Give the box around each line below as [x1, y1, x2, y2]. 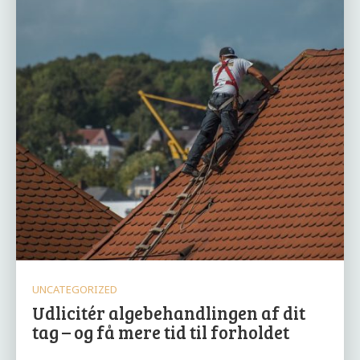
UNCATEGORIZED [32, 282, 117, 297]
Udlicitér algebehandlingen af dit [32, 301, 305, 325]
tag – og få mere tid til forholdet [32, 320, 289, 344]
